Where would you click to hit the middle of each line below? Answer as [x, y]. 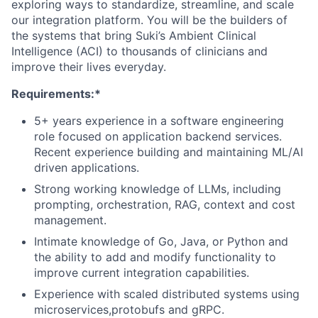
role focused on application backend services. [158, 136]
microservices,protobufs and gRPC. [129, 309]
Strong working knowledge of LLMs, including [158, 188]
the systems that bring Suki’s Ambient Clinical [134, 35]
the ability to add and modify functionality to [155, 257]
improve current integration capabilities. [142, 272]
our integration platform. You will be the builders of [149, 20]
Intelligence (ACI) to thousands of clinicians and [139, 51]
